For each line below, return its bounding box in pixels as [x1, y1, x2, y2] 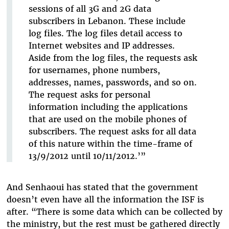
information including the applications [28, 102, 188, 112]
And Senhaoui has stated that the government [6, 182, 198, 193]
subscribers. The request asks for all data [28, 126, 196, 137]
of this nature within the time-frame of [28, 139, 192, 149]
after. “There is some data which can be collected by [6, 207, 222, 217]
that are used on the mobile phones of [28, 114, 187, 125]
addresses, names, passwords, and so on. [28, 77, 197, 88]
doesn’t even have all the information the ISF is [6, 194, 204, 205]
